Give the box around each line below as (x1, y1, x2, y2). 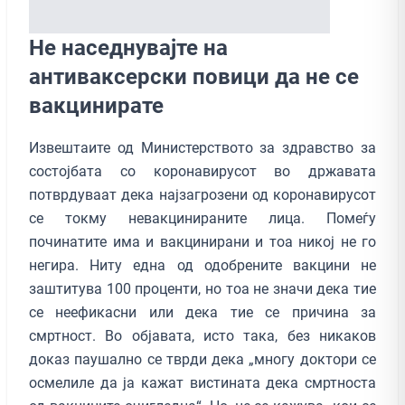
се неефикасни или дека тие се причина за (29, 303, 376, 321)
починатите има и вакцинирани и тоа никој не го (29, 232, 376, 250)
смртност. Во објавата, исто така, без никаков (29, 326, 376, 344)
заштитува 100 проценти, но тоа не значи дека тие (29, 279, 376, 297)
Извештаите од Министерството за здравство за (29, 138, 376, 156)
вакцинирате (29, 92, 164, 118)
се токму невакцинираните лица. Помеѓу (29, 209, 376, 227)
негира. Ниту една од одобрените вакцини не (29, 256, 376, 274)
